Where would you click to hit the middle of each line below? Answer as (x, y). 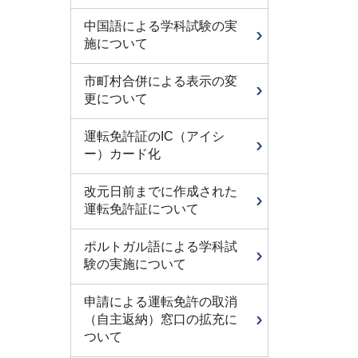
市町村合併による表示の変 (161, 81)
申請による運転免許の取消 (161, 302)
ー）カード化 (122, 154)
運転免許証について (141, 209)
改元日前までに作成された (161, 191)
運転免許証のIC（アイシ (154, 136)
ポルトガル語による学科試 (161, 247)
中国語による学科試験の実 (161, 26)
